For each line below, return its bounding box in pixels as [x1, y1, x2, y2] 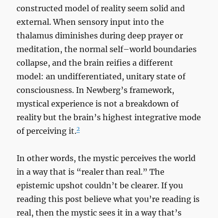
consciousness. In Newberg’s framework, [17, 85, 175, 95]
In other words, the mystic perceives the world [17, 153, 196, 163]
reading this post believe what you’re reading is [17, 194, 200, 204]
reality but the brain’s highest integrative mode [17, 112, 201, 123]
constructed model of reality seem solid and [17, 3, 185, 14]
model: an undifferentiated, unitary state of [17, 72, 186, 82]
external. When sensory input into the [17, 17, 164, 27]
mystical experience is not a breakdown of [17, 99, 179, 109]
